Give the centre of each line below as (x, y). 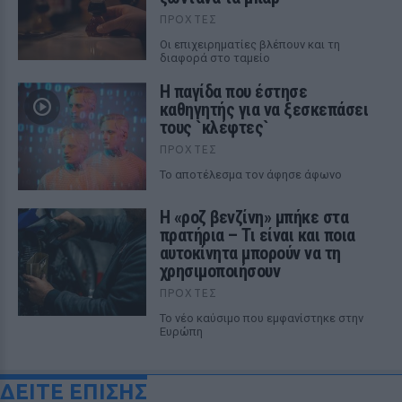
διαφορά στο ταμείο (214, 58)
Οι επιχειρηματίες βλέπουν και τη (249, 44)
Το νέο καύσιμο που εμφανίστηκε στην (261, 318)
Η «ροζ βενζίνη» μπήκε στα (254, 217)
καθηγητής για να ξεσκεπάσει (264, 109)
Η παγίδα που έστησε (233, 92)
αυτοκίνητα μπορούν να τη (250, 253)
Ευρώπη (181, 332)
